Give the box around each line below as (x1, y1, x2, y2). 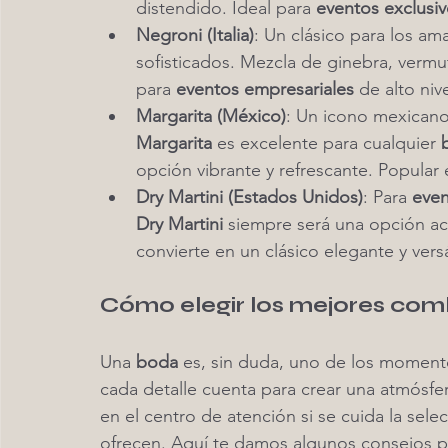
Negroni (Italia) (136, 24, 254, 46)
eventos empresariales (176, 78, 354, 100)
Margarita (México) (136, 105, 286, 127)
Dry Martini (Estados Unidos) (136, 186, 363, 208)
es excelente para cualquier (212, 132, 441, 154)
